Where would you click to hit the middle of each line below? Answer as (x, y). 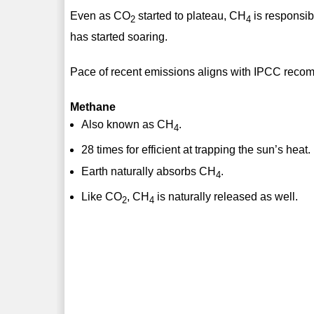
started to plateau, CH (191, 15)
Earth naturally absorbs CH (149, 171)
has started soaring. (119, 36)
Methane (93, 107)
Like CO (102, 197)
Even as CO (101, 15)
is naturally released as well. (226, 197)
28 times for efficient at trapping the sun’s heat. (196, 149)
